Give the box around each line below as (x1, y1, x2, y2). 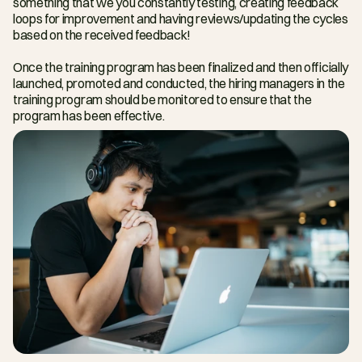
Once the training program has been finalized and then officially (13, 59, 349, 76)
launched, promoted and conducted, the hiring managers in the (13, 75, 345, 92)
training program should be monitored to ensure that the (13, 91, 312, 108)
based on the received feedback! (13, 27, 192, 44)
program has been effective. (13, 107, 165, 124)
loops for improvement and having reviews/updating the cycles (13, 11, 348, 27)
